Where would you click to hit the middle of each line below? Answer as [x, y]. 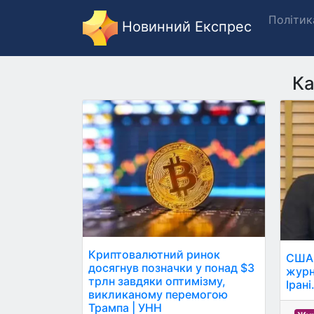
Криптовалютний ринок [154, 254]
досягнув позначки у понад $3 [171, 267]
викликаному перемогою [158, 294]
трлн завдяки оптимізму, [157, 281]
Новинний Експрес [185, 27]
